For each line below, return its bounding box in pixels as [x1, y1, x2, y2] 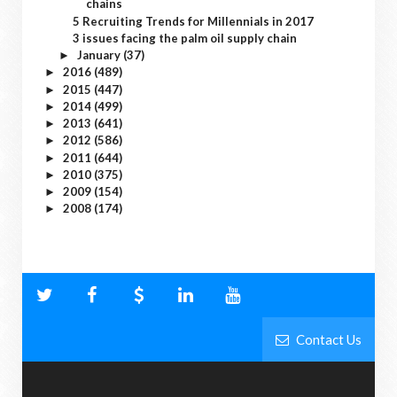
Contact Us [293, 331, 362, 348]
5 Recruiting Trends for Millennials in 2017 [73, 13, 315, 28]
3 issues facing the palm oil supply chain [73, 30, 298, 45]
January [76, 48, 123, 62]
